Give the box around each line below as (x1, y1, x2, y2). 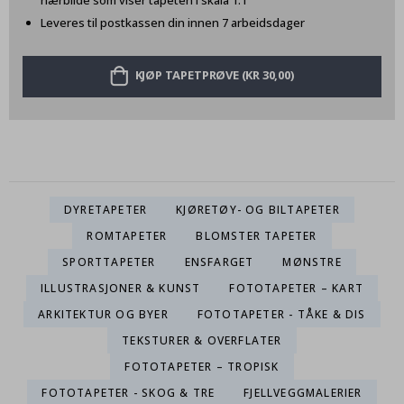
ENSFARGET (184, 253, 254, 270)
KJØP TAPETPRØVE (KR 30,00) (134, 67, 294, 84)
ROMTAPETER (87, 227, 168, 243)
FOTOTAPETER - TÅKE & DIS (197, 306, 366, 322)
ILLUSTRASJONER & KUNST (40, 280, 201, 296)
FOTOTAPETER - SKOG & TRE (41, 384, 216, 400)
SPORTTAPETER (62, 253, 156, 270)
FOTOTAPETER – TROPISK (124, 358, 280, 374)
